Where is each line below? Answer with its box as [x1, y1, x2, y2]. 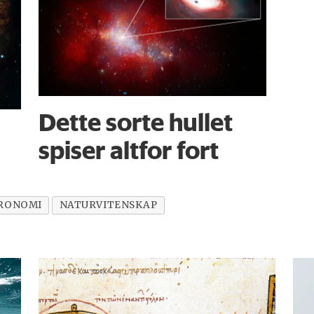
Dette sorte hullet [39, 107, 233, 137]
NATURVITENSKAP [59, 198, 158, 211]
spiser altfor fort [39, 135, 219, 165]
